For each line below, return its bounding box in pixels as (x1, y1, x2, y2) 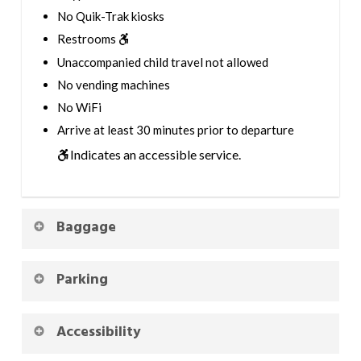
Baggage (56, 215, 116, 239)
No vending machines (56, 77, 170, 92)
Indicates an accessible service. (67, 146, 241, 162)
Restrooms (56, 31, 118, 47)
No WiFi (56, 99, 102, 114)
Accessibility (56, 320, 141, 344)
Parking (56, 268, 108, 292)
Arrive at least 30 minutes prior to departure (56, 122, 294, 137)
